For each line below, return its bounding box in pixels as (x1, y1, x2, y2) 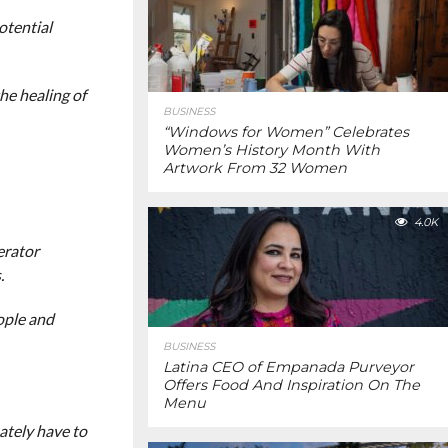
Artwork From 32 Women (163, 159, 347, 177)
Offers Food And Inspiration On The (163, 376, 420, 394)
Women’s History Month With (163, 141, 380, 159)
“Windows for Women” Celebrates (163, 123, 409, 141)
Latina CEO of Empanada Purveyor (163, 358, 414, 376)
